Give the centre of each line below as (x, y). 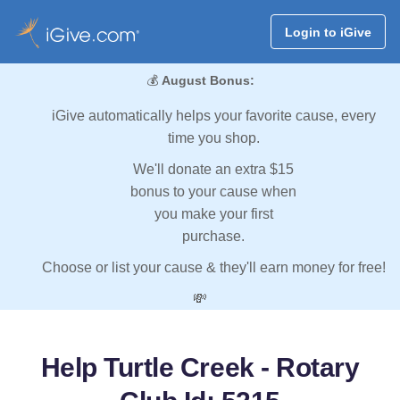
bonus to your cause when (213, 192)
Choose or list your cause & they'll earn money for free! (213, 268)
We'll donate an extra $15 (213, 170)
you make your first (213, 214)
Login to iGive (328, 32)
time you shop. (213, 138)
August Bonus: (208, 81)
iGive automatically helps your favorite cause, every (213, 116)
